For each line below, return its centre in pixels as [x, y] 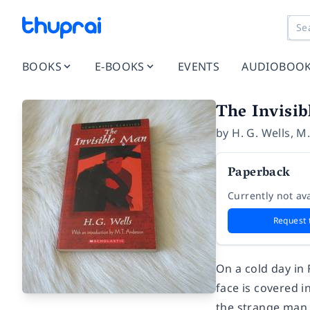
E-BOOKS [120, 66]
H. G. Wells [261, 133]
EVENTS [199, 66]
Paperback [259, 174]
